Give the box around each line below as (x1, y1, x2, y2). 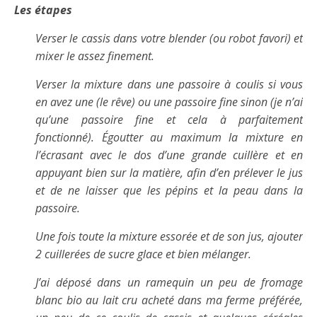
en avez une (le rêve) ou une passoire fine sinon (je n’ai (35, 94, 303, 110)
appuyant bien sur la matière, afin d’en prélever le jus (35, 165, 303, 181)
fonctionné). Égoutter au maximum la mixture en (35, 129, 303, 146)
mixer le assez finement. (35, 48, 154, 64)
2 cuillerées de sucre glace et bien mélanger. (35, 246, 251, 263)
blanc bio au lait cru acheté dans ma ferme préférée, (35, 292, 303, 309)
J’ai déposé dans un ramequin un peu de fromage (35, 275, 303, 291)
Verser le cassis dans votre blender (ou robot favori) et (35, 30, 303, 47)
